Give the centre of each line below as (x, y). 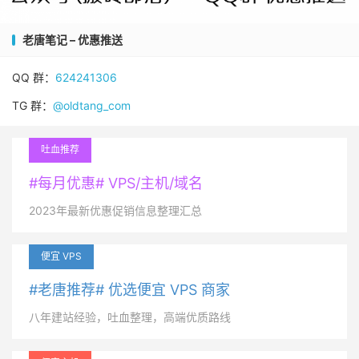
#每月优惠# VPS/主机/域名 (116, 184)
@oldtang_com (92, 106)
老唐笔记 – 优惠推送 (73, 40)
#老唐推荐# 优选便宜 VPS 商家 (129, 290)
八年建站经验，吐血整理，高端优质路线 (130, 317)
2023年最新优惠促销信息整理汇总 (115, 211)
